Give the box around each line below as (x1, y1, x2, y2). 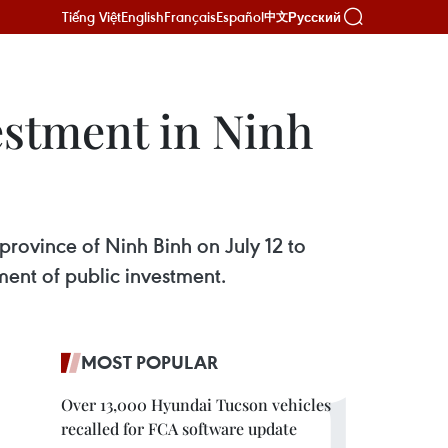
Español (216, 7, 264, 26)
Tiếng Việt (62, 7, 121, 26)
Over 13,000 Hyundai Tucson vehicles (61, 394, 331, 415)
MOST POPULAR (81, 350, 218, 374)
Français (164, 7, 216, 26)
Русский (288, 9, 341, 25)
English (121, 7, 164, 26)
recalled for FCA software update (61, 418, 297, 439)
